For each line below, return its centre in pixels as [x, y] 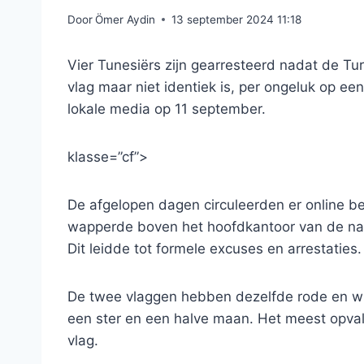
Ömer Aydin [126, 19]
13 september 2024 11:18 [237, 19]
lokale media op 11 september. [167, 108]
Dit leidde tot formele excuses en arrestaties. [214, 248]
